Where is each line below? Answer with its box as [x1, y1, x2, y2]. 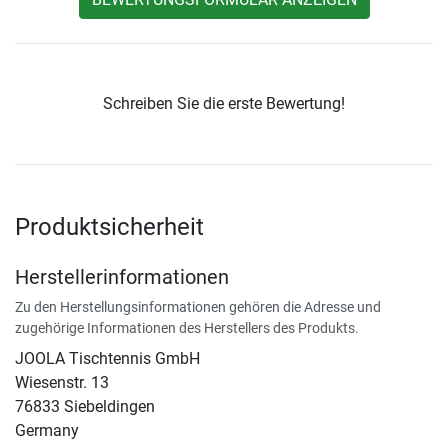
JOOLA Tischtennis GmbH [15, 349, 200, 369]
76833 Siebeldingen [15, 397, 155, 417]
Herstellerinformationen [15, 265, 229, 290]
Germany [15, 421, 79, 441]
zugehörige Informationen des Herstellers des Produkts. [15, 320, 359, 337]
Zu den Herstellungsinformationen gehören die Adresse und [15, 299, 381, 316]
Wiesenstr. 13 [15, 373, 109, 393]
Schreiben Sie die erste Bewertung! [103, 94, 345, 114]
